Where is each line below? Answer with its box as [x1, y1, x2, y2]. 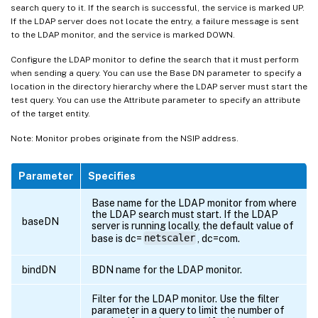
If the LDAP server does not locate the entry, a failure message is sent [11, 16, 299, 26]
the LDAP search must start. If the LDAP [92, 208, 278, 220]
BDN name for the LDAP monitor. [92, 263, 242, 275]
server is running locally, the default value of [92, 219, 294, 231]
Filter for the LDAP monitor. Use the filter [92, 292, 279, 305]
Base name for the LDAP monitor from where [92, 197, 297, 209]
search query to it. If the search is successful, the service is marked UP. [11, 2, 305, 13]
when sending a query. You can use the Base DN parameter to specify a [11, 67, 302, 78]
